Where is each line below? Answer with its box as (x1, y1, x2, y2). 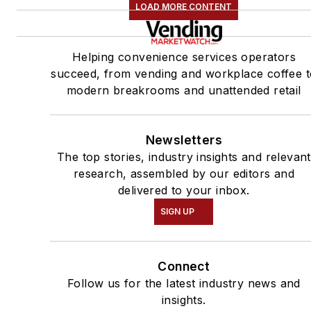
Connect (158, 259, 210, 274)
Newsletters (145, 133, 223, 148)
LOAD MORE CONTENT (135, 1, 233, 12)
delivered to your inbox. (118, 183, 250, 198)
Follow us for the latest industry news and (67, 276, 301, 291)
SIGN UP (160, 206, 195, 217)
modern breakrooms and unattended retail (67, 83, 301, 98)
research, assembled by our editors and (73, 167, 294, 181)
